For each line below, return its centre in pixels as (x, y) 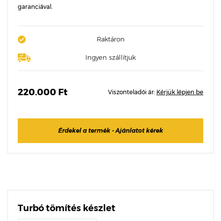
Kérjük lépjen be (180, 92)
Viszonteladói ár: (132, 92)
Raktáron (110, 39)
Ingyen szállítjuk (110, 57)
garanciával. (35, 7)
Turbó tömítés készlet (67, 208)
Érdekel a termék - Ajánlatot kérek (110, 130)
